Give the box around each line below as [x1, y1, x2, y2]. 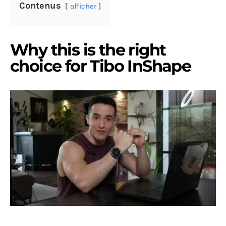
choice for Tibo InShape [10, 55, 191, 76]
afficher [70, 2, 96, 11]
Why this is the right [10, 39, 166, 60]
